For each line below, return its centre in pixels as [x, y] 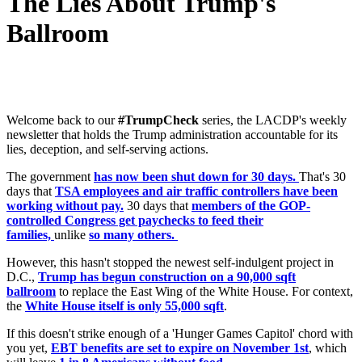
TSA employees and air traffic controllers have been [196, 192]
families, [30, 235]
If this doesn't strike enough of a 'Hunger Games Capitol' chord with [180, 334]
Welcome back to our [62, 120]
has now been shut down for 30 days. [196, 177]
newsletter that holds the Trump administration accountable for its [172, 135]
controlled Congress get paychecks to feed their [135, 221]
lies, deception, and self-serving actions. [109, 149]
